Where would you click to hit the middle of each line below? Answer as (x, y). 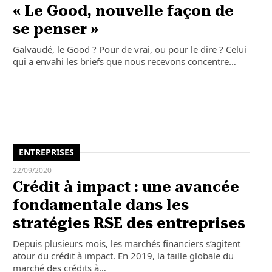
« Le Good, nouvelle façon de (123, 11)
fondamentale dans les (100, 205)
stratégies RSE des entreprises (129, 223)
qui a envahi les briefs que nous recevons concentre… (124, 62)
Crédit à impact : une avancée (126, 187)
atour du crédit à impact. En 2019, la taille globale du (123, 255)
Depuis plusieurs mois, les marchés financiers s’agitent (126, 243)
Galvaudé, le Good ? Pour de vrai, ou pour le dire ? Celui (129, 49)
